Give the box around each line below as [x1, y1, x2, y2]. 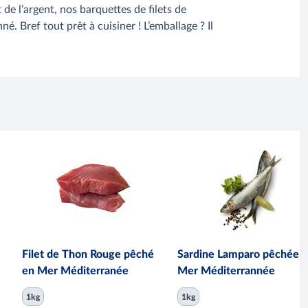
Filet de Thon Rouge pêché [22, 248, 154, 260]
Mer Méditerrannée [177, 265, 275, 276]
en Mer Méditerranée [22, 265, 129, 276]
